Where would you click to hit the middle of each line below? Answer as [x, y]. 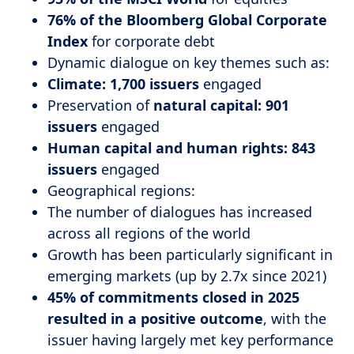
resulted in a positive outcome [155, 318]
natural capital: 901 [221, 105]
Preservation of [100, 105]
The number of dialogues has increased [180, 212]
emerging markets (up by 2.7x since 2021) [187, 276]
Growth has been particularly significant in [190, 254]
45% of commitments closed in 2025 [173, 297]
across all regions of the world [149, 233]
